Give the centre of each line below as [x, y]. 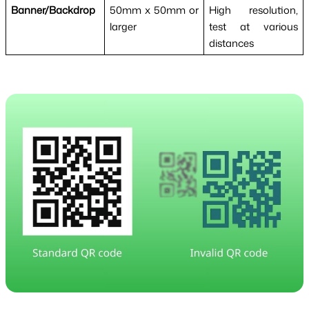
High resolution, [253, 10]
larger [123, 26]
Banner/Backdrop [53, 10]
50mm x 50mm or [154, 10]
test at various [253, 26]
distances [231, 43]
